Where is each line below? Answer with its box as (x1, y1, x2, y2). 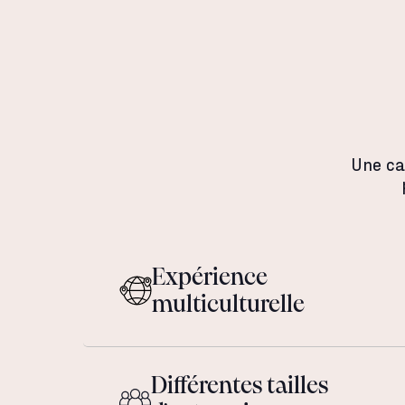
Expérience (152, 267, 268, 290)
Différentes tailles (151, 375, 328, 399)
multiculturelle (152, 294, 305, 317)
